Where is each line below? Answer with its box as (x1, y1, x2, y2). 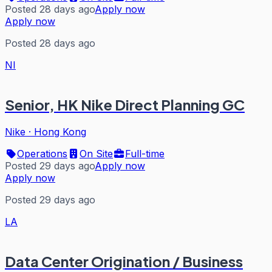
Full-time (125, 147, 165, 160)
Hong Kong (34, 125, 86, 138)
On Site (80, 147, 113, 160)
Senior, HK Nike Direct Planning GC (5, 95, 245, 114)
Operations (17, 147, 67, 160)
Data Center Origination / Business (5, 251, 243, 270)
